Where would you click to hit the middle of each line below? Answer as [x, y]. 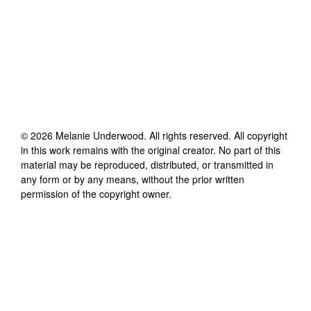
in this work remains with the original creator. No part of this [151, 150]
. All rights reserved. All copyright [216, 135]
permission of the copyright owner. [96, 193]
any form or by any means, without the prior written [133, 179]
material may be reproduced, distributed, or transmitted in [147, 164]
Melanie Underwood [100, 135]
